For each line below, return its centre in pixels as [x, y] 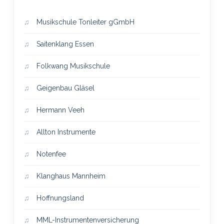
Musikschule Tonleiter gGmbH [84, 22]
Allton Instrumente [65, 132]
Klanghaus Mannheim [70, 176]
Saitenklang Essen [64, 44]
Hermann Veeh [59, 110]
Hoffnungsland [59, 198]
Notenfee [50, 154]
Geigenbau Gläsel [64, 88]
